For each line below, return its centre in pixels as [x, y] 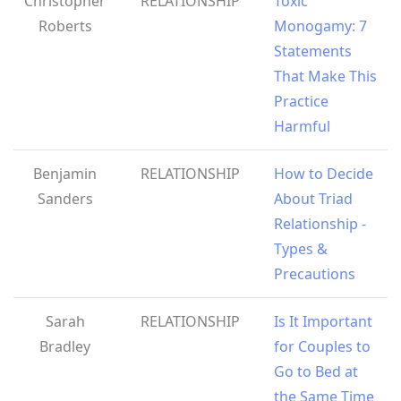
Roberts [65, 26]
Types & [301, 249]
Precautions [315, 274]
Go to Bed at [316, 372]
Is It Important [323, 322]
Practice [301, 102]
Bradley [65, 347]
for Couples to [322, 347]
